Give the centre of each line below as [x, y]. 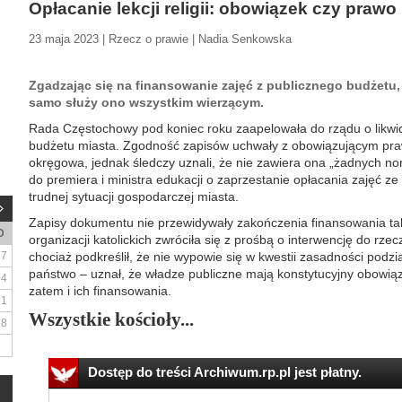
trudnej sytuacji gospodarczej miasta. [134, 197]
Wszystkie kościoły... [111, 319]
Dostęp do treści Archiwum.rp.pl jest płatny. [224, 372]
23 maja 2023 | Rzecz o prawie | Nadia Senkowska [160, 39]
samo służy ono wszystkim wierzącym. [146, 102]
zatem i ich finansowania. [100, 291]
